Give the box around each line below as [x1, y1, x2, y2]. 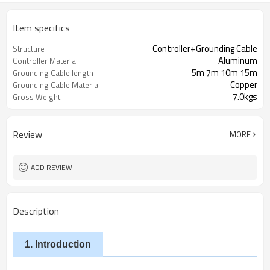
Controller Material [13, 55, 78, 67]
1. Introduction [25, 239, 91, 250]
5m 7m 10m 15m [192, 66, 257, 80]
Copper [230, 78, 257, 92]
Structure [13, 43, 45, 55]
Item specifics [13, 20, 70, 35]
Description [13, 204, 59, 218]
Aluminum [218, 54, 257, 67]
